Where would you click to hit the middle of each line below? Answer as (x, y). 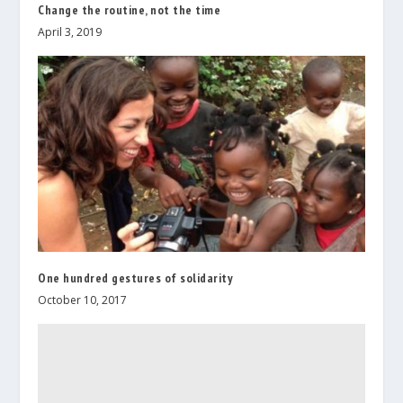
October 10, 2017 (83, 300)
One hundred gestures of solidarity (136, 278)
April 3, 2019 (70, 31)
